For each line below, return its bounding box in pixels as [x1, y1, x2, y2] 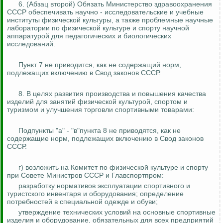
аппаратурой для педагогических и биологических [7, 32, 171, 40]
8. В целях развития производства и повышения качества [18, 90, 206, 98]
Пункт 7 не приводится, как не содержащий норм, [18, 61, 181, 69]
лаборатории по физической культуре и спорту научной [7, 24, 189, 32]
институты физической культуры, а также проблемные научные [7, 16, 213, 24]
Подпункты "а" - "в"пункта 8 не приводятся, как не [18, 126, 181, 135]
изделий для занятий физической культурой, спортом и [7, 98, 188, 106]
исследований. [7, 40, 55, 48]
